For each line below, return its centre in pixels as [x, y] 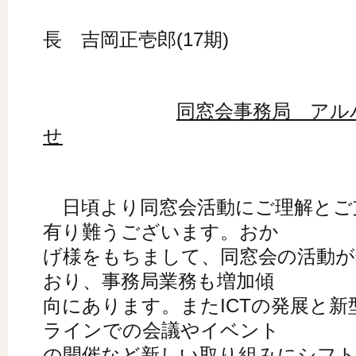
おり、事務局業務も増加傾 [159, 281]
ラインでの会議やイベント [161, 330]
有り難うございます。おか [161, 232]
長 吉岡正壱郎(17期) [136, 39]
